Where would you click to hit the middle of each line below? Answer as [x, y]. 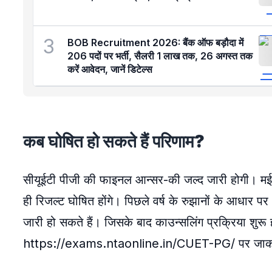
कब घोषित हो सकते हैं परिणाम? [114, 141]
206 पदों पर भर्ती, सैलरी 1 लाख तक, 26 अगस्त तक [160, 56]
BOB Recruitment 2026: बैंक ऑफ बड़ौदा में [155, 42]
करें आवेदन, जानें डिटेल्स [110, 69]
